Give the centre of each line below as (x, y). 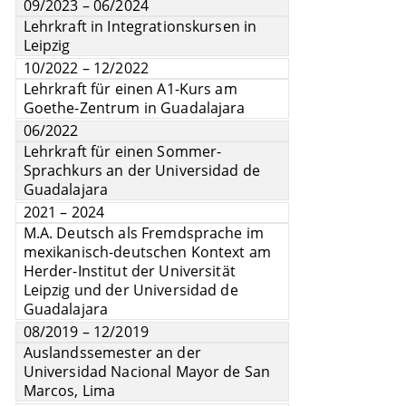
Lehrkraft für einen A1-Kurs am (130, 89)
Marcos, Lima (69, 391)
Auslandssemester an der (112, 353)
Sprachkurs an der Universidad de (142, 171)
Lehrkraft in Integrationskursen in (140, 27)
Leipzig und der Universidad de (130, 290)
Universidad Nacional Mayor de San (147, 372)
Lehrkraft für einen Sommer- (122, 152)
